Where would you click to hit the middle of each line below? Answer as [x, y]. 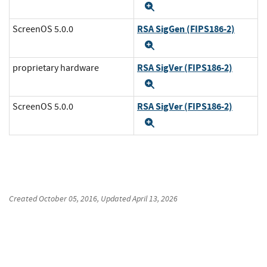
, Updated [115, 199]
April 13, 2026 [155, 199]
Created [24, 199]
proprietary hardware [56, 68]
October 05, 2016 [68, 199]
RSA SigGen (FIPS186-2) [186, 29]
